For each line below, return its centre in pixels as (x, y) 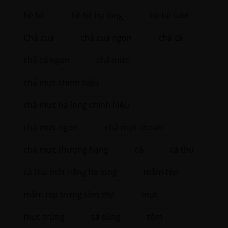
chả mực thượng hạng (66, 150)
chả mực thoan (134, 127)
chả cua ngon (106, 38)
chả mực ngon (51, 127)
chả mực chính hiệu (61, 83)
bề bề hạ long (97, 16)
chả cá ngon (47, 60)
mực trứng (44, 217)
